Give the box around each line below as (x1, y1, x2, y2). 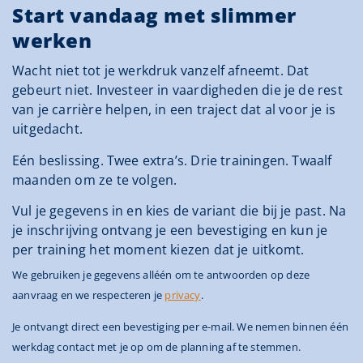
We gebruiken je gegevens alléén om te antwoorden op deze (12, 267, 310, 283)
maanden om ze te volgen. (12, 170, 177, 189)
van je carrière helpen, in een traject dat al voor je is (12, 100, 336, 119)
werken (12, 27, 92, 54)
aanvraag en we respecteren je (12, 288, 165, 303)
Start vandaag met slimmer (12, 2, 297, 29)
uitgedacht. (12, 120, 83, 139)
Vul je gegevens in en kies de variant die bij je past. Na (12, 202, 347, 220)
